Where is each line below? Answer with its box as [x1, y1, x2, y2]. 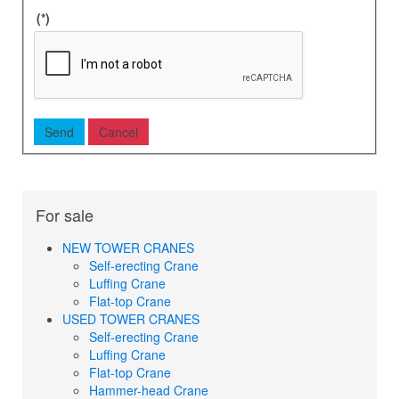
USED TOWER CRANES [62, 309, 199, 328]
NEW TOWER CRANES [62, 238, 194, 256]
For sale [36, 202, 94, 226]
